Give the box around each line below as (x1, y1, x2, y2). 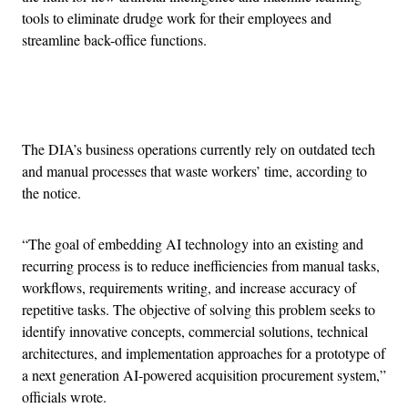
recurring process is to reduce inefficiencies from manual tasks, (22, 255, 380, 275)
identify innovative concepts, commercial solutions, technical (22, 321, 368, 341)
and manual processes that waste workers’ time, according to (22, 160, 367, 180)
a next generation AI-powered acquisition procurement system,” (22, 364, 386, 384)
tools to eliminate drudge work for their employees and (22, 7, 331, 27)
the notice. (22, 182, 81, 202)
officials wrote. (22, 386, 107, 406)
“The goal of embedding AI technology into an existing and (22, 233, 363, 253)
